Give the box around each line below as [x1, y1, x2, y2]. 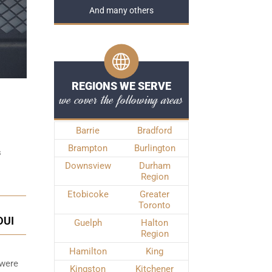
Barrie [76, 125, 100, 136]
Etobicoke [67, 189, 109, 200]
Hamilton [69, 246, 107, 257]
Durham [138, 160, 171, 171]
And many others [89, 5, 154, 16]
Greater [140, 189, 169, 200]
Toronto [138, 200, 171, 211]
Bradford [137, 125, 172, 136]
